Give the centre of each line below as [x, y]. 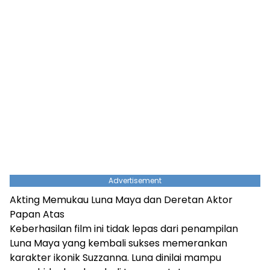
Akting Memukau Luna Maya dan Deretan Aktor [121, 199]
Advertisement [135, 180]
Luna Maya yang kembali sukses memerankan [118, 243]
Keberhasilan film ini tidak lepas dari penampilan [124, 228]
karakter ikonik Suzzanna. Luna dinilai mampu [115, 257]
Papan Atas [37, 214]
